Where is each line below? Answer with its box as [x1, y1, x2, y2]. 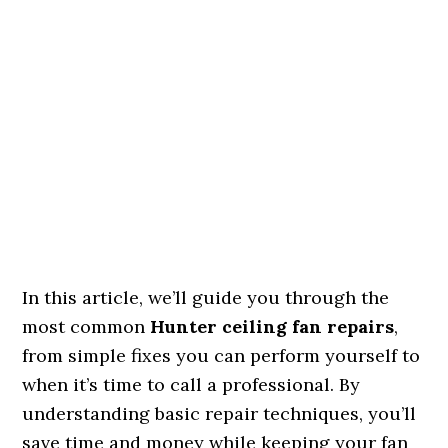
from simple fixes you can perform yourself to [22, 344, 421, 367]
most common [22, 315, 151, 338]
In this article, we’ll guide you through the [22, 286, 390, 309]
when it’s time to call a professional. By [22, 373, 361, 396]
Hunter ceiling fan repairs [150, 315, 395, 338]
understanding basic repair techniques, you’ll [22, 402, 417, 425]
